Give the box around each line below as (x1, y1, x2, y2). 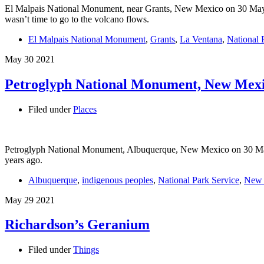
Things (73, 245, 99, 255)
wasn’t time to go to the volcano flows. (5, 14, 149, 24)
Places (73, 104, 97, 114)
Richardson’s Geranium (5, 217, 150, 233)
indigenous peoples (82, 174, 153, 185)
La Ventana (180, 34, 222, 44)
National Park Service (158, 174, 239, 185)
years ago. (5, 154, 42, 165)
